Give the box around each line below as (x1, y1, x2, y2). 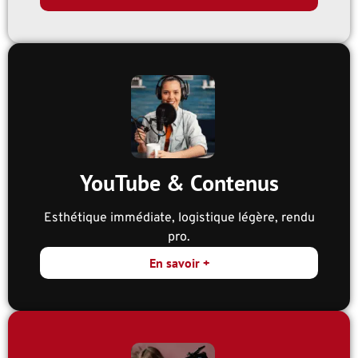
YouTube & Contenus (79, 168, 279, 198)
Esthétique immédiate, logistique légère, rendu (43, 210, 315, 227)
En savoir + (149, 255, 209, 272)
